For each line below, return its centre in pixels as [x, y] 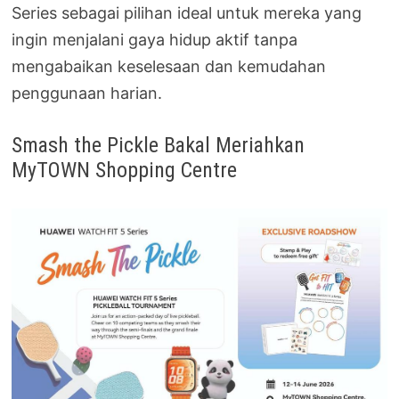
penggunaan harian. [87, 94]
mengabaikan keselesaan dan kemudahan [169, 67]
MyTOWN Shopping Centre [125, 170]
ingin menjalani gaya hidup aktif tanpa [155, 40]
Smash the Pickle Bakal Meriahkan [159, 145]
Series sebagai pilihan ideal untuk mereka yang [187, 13]
